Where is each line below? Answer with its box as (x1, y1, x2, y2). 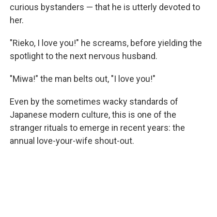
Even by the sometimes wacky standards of (10, 96, 178, 107)
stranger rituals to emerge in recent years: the (10, 123, 185, 133)
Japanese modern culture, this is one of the (10, 109, 176, 120)
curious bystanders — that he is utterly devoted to (10, 2, 200, 13)
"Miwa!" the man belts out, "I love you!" (10, 74, 155, 84)
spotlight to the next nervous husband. (10, 51, 157, 62)
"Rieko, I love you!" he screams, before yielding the (10, 38, 202, 48)
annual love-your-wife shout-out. (10, 136, 134, 146)
